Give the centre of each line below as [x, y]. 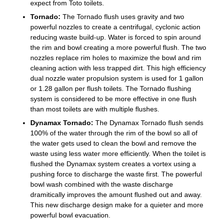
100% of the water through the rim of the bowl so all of [114, 133]
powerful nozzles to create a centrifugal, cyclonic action [116, 27]
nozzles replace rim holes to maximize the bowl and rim [116, 57]
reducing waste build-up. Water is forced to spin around [116, 37]
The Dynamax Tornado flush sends [149, 122]
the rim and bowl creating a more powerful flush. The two [119, 47]
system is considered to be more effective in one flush [114, 99]
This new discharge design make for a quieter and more [117, 205]
